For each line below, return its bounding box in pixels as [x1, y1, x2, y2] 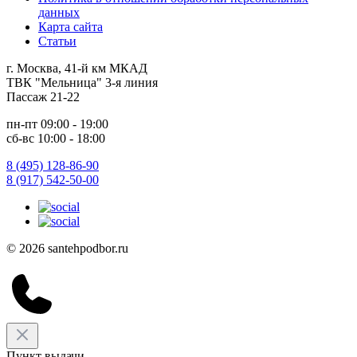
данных [38, 5, 80, 19]
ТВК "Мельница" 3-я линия [6, 75, 158, 89]
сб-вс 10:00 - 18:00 [6, 131, 105, 145]
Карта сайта [38, 19, 103, 33]
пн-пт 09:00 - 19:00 [6, 116, 108, 131]
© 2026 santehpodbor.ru [6, 241, 128, 255]
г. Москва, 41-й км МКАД [6, 61, 147, 75]
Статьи [38, 33, 76, 48]
